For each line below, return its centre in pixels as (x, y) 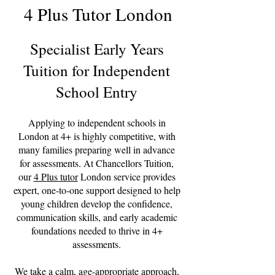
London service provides (126, 176)
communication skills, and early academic (97, 217)
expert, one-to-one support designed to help (97, 190)
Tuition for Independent (97, 70)
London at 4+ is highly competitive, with (97, 136)
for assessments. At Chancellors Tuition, (97, 163)
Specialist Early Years (97, 49)
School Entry (97, 92)
